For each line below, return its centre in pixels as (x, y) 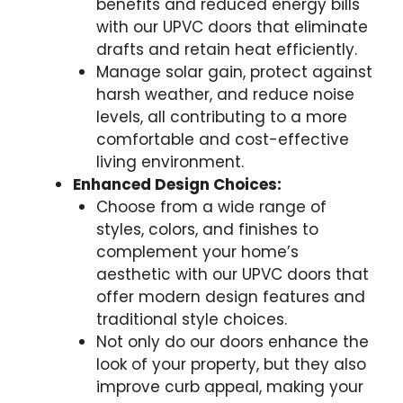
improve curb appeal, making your (229, 386)
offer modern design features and (230, 296)
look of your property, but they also (231, 364)
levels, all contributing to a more (221, 116)
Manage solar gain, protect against (234, 72)
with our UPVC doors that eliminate (232, 27)
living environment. (170, 161)
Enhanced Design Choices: (177, 184)
